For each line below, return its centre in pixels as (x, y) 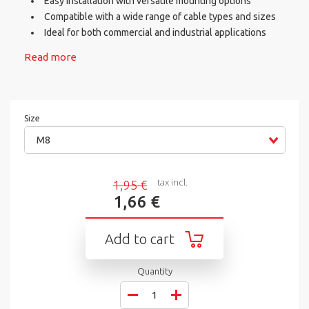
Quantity (154, 271)
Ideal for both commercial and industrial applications (155, 33)
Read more (50, 57)
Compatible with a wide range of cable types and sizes (160, 17)
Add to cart (140, 239)
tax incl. (172, 182)
